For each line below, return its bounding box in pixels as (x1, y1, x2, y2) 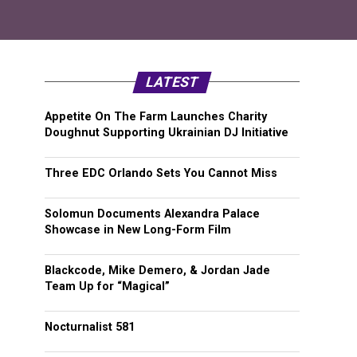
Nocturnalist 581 (45, 320, 135, 334)
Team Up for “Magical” (45, 279, 170, 293)
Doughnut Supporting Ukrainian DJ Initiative (45, 125, 288, 139)
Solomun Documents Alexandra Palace (45, 206, 260, 221)
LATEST (143, 73, 201, 90)
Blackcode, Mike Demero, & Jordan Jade (45, 263, 270, 277)
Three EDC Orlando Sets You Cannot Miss (45, 166, 277, 180)
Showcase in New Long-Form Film (45, 222, 231, 237)
